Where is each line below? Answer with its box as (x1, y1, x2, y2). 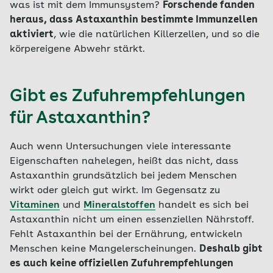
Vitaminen (10, 200, 60, 210)
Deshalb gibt (199, 244, 263, 254)
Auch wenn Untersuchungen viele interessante (10, 142, 231, 152)
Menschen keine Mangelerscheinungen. (10, 244, 199, 254)
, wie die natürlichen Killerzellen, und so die (54, 30, 260, 40)
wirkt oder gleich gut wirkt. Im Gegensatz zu (10, 186, 220, 196)
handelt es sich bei (155, 200, 249, 210)
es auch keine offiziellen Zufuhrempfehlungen (10, 259, 233, 269)
